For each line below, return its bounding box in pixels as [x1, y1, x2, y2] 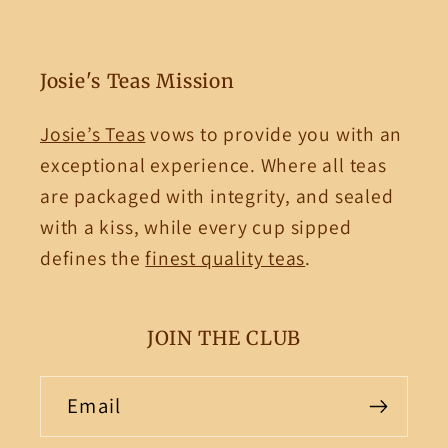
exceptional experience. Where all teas [40, 152, 387, 179]
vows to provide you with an [145, 121, 403, 148]
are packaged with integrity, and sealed [40, 183, 394, 210]
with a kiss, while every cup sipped [40, 214, 352, 241]
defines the [40, 245, 146, 272]
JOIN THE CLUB [146, 326, 302, 351]
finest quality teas [145, 245, 306, 272]
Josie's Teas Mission [40, 69, 235, 94]
